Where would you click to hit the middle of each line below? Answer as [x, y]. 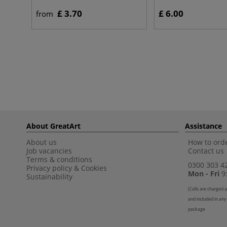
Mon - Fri [204, 174]
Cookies [94, 168]
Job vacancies [50, 151]
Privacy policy [49, 168]
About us [42, 142]
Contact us [206, 151]
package [197, 210]
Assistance [203, 126]
